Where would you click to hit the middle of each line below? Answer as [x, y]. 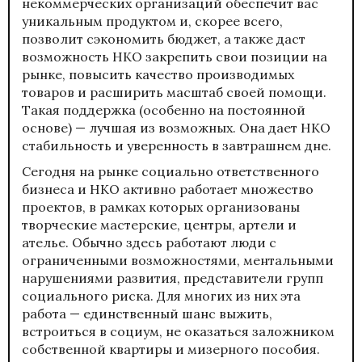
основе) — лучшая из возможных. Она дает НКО [176, 128]
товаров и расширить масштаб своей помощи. [174, 93]
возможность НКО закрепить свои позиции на [175, 57]
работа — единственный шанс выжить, [147, 314]
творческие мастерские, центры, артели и [159, 225]
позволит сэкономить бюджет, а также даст [164, 39]
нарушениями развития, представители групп [173, 278]
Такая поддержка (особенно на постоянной [164, 110]
